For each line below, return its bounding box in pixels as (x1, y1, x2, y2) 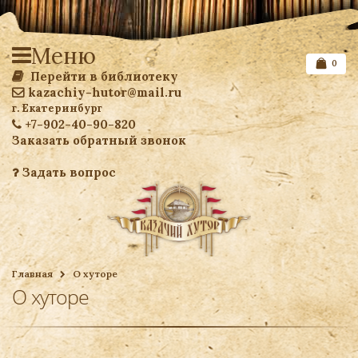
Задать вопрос (19, 165, 116, 180)
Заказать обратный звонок (12, 133, 186, 148)
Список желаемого (213, 256, 338, 272)
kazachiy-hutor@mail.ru (28, 85, 181, 100)
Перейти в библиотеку (27, 69, 178, 84)
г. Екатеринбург (12, 101, 102, 115)
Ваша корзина (255, 288, 346, 304)
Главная (12, 268, 53, 280)
